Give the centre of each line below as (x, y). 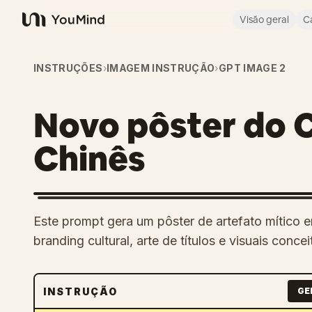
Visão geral (264, 19)
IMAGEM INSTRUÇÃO (161, 68)
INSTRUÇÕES (68, 68)
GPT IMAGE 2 (252, 68)
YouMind (45, 27)
